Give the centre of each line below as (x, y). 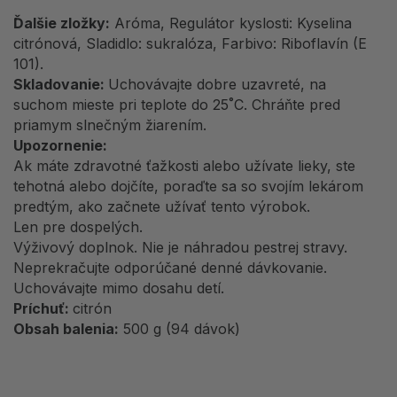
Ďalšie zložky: (62, 23)
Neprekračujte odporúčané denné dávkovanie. (170, 268)
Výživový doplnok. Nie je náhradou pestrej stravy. (180, 248)
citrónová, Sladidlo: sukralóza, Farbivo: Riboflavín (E (190, 44)
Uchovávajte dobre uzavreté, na (217, 85)
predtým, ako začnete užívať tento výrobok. (162, 207)
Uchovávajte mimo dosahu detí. (119, 288)
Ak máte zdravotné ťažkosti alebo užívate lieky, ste (184, 166)
